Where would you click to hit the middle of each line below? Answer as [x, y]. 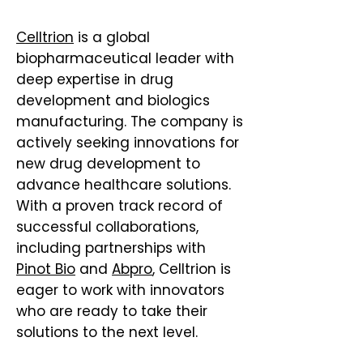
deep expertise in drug [95, 79]
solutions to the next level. [111, 332]
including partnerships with [111, 248]
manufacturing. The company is [130, 122]
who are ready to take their [112, 311]
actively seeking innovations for [128, 143]
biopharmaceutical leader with [125, 58]
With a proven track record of [120, 206]
